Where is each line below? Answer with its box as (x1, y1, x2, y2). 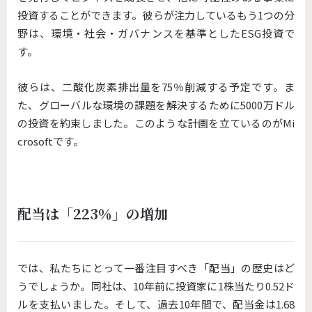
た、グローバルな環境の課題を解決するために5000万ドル (17, 97, 295, 113)
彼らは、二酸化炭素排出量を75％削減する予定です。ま (17, 79, 295, 95)
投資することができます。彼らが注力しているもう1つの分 (17, 8, 295, 23)
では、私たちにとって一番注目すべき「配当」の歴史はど (17, 260, 295, 275)
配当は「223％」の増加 (17, 203, 168, 224)
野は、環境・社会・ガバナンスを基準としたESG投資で (17, 26, 295, 41)
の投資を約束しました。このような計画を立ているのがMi (17, 116, 295, 131)
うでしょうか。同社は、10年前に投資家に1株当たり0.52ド (17, 278, 295, 293)
